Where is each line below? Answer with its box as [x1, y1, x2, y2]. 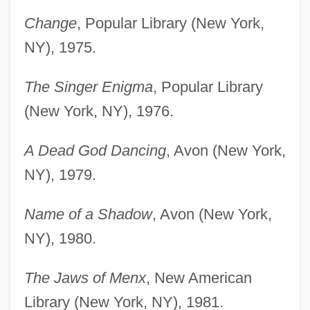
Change [24, 14, 77, 32]
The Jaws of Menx [24, 268, 146, 286]
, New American [145, 268, 252, 286]
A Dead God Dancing [24, 141, 166, 159]
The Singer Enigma [24, 77, 153, 95]
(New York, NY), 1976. [24, 102, 174, 120]
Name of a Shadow [24, 205, 152, 223]
